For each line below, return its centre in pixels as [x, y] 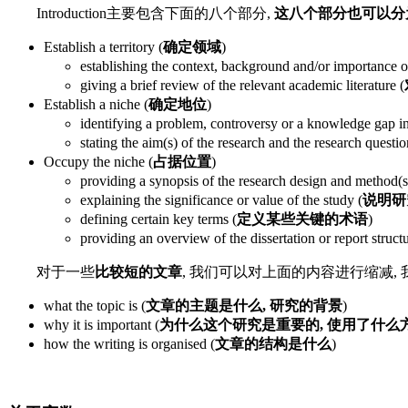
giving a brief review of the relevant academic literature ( [242, 86]
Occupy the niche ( [98, 162]
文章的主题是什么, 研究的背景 [244, 306]
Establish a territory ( [103, 47]
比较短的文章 [138, 272]
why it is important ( [102, 325]
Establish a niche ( [96, 105]
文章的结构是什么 [273, 344]
